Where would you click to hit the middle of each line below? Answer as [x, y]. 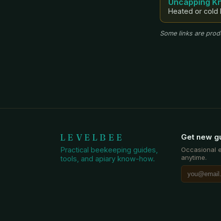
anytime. [194, 157]
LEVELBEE [92, 137]
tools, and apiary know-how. [108, 159]
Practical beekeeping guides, [109, 150]
